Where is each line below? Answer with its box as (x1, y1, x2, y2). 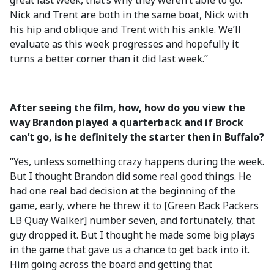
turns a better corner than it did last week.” (10, 52, 208, 65)
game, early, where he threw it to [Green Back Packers (10, 199, 259, 212)
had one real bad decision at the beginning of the (10, 184, 235, 198)
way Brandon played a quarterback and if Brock (10, 116, 243, 129)
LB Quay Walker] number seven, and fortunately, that (10, 213, 255, 227)
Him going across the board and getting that (10, 257, 212, 271)
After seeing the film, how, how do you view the (10, 101, 245, 114)
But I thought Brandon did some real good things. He (10, 169, 251, 183)
